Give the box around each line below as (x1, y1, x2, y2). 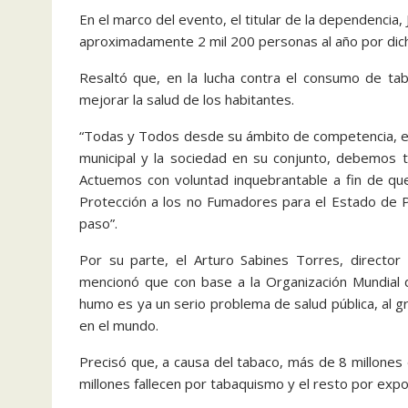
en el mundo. (79, 316, 158, 334)
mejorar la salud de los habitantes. (79, 90, 294, 108)
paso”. (79, 214, 117, 232)
